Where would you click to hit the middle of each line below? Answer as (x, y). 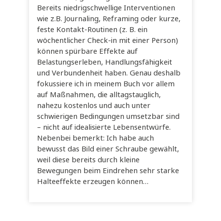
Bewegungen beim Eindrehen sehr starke (108, 171)
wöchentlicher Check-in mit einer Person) (108, 40)
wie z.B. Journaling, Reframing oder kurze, (109, 19)
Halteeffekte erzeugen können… (94, 182)
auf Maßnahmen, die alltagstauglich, (99, 95)
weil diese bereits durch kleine (89, 160)
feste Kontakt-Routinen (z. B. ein (92, 30)
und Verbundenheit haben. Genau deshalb (109, 73)
